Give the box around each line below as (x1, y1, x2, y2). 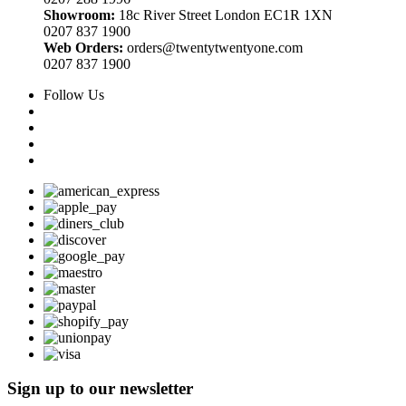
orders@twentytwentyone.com (127, 39, 303, 55)
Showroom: (43, 6, 115, 23)
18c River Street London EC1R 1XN (115, 6, 333, 23)
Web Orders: (43, 39, 127, 55)
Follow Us (43, 86, 104, 102)
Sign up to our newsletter (7, 379, 193, 399)
